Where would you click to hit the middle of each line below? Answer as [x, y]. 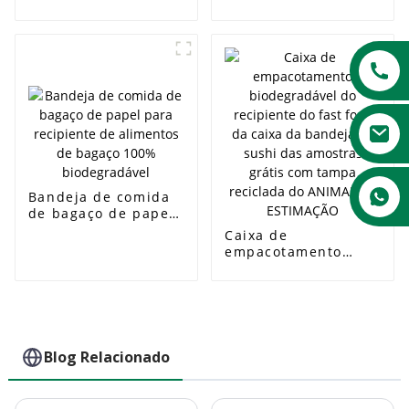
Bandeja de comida [99, 196]
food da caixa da [286, 300]
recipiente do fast [291, 284]
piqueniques [74, 57]
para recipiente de [97, 229]
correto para [74, 24]
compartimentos [284, 40]
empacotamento [283, 251]
